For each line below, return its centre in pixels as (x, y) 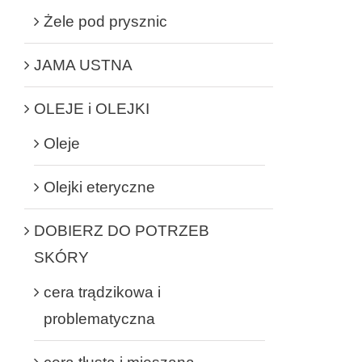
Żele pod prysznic (105, 21)
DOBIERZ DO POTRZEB (122, 230)
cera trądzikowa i (102, 292)
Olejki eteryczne (99, 187)
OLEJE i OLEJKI (92, 108)
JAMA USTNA (83, 65)
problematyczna (99, 318)
